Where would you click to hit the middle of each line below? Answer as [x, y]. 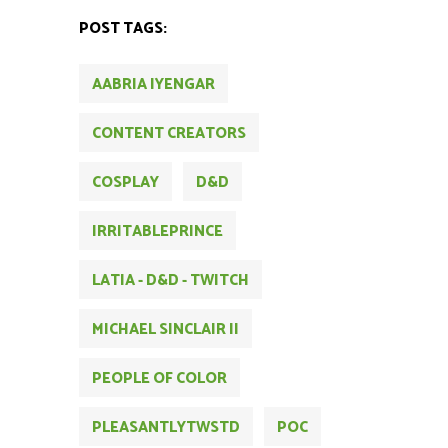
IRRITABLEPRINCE [157, 232]
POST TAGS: [123, 29]
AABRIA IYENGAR [153, 85]
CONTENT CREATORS [169, 134]
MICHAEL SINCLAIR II [165, 330]
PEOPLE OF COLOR [159, 379]
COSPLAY [125, 183]
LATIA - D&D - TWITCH [170, 281]
